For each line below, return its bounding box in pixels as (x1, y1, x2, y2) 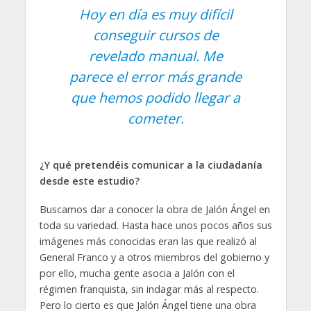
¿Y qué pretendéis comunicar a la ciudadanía (39, 158, 262, 172)
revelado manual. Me (88, 47, 223, 66)
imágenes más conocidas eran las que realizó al (39, 234, 257, 248)
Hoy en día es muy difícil (78, 5, 233, 24)
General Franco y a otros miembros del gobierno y (39, 250, 269, 264)
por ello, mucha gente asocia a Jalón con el (39, 266, 235, 280)
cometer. (127, 109, 184, 128)
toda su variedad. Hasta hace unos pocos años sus (39, 218, 272, 232)
